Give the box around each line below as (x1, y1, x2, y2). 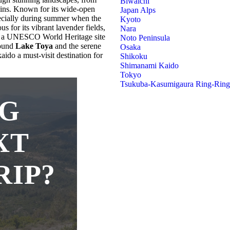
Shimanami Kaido (120, 61, 179, 70)
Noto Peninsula (120, 33, 170, 42)
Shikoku (120, 52, 147, 61)
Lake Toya (15, 42, 53, 50)
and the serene (53, 42, 101, 50)
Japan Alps (120, 6, 156, 14)
